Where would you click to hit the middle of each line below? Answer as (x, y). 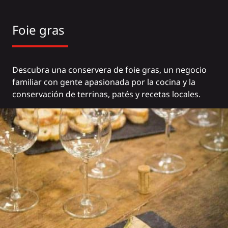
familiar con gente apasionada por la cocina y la (104, 82)
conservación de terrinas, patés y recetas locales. (106, 94)
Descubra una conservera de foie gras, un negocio (109, 69)
